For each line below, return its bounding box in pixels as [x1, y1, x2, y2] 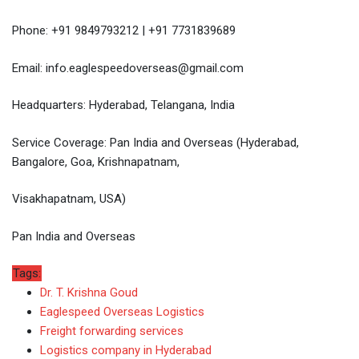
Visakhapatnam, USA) [12, 192, 126, 207]
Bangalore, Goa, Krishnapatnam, [12, 154, 179, 169]
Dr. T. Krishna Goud [40, 285, 138, 301]
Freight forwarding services [40, 324, 184, 339]
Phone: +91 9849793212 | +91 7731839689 [12, 23, 236, 38]
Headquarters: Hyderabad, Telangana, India [12, 98, 235, 113]
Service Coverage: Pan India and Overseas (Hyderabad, [12, 135, 299, 150]
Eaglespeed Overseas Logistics [40, 305, 204, 320]
